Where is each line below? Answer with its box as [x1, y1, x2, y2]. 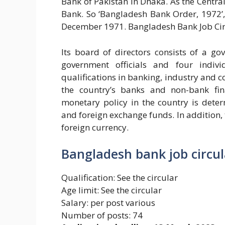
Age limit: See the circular [61, 184, 162, 196]
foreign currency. [61, 121, 129, 133]
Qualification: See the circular [61, 172, 178, 184]
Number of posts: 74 [61, 209, 143, 221]
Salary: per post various [61, 197, 155, 209]
